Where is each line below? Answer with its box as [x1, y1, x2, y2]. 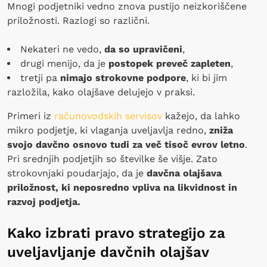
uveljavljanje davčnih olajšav [7, 243, 213, 260]
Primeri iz [7, 110, 54, 122]
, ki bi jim [186, 72, 227, 83]
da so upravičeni [101, 43, 182, 55]
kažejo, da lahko [162, 110, 240, 122]
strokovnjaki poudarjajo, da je [7, 167, 144, 179]
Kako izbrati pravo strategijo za [7, 224, 225, 241]
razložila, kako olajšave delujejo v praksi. [7, 86, 198, 98]
